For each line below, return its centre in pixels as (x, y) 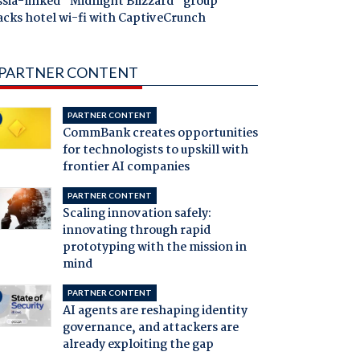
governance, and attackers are (150, 328)
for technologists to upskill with (155, 151)
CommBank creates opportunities (160, 134)
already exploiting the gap (138, 345)
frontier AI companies (126, 168)
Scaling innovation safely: (137, 214)
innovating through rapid (136, 231)
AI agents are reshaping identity (155, 311)
